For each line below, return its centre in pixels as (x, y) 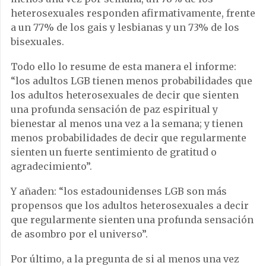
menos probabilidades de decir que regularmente (129, 138)
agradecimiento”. (51, 167)
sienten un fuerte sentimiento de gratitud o (114, 152)
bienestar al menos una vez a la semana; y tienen (127, 124)
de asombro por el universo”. (79, 234)
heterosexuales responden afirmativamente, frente (133, 13)
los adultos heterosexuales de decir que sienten (125, 95)
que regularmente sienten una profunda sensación (132, 220)
